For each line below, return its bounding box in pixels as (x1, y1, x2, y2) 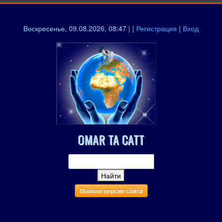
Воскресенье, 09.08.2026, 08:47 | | (23, 23, 136, 33)
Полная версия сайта (79, 186, 143, 195)
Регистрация (136, 23, 177, 33)
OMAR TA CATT (78, 130, 144, 148)
